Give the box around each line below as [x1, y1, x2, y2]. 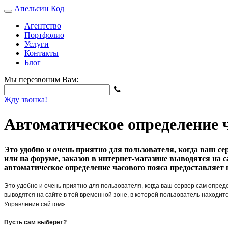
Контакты [24, 49, 59, 58]
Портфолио [24, 31, 64, 39]
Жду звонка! [4, 95, 47, 104]
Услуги [24, 40, 49, 48]
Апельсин [14, 4, 51, 13]
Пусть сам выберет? [4, 218, 67, 226]
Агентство [24, 21, 61, 30]
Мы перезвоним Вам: [4, 75, 78, 84]
